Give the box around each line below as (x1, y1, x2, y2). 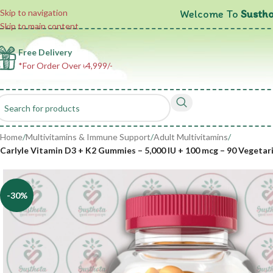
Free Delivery (18, 47, 72, 57)
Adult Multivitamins (154, 132, 228, 142)
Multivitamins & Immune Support (26, 132, 151, 142)
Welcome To (180, 7, 241, 21)
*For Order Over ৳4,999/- (18, 60, 113, 71)
